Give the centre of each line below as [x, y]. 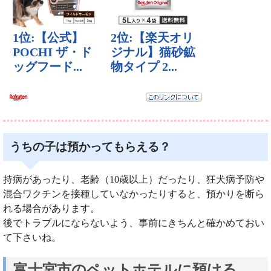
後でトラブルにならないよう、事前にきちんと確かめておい [134, 223]
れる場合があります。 [51, 208]
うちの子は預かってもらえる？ [90, 146]
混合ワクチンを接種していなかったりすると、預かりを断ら [134, 194]
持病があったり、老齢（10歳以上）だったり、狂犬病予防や [134, 179]
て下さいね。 [32, 237]
